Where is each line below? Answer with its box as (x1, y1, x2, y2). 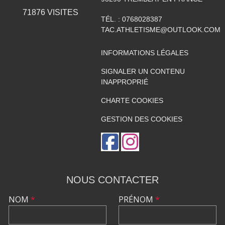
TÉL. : (100, 15, 122, 23)
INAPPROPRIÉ (100, 78, 148, 86)
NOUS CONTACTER (66, 174, 159, 185)
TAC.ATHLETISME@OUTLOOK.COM (100, 26, 220, 34)
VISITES (45, 8, 78, 17)
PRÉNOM (119, 194, 155, 205)
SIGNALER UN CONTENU (100, 67, 185, 75)
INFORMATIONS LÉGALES (100, 49, 188, 57)
